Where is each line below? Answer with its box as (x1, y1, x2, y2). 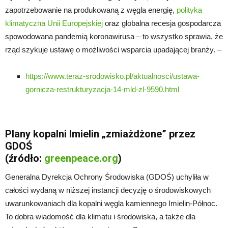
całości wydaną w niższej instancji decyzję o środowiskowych (5, 185, 211, 194)
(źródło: (5, 152, 44, 164)
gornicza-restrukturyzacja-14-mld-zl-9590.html (25, 84, 179, 94)
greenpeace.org (44, 152, 118, 164)
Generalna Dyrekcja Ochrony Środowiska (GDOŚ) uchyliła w (5, 172, 209, 181)
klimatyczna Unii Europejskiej (5, 18, 103, 27)
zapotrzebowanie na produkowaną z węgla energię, (5, 5, 177, 14)
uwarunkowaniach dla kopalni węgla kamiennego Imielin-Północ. (5, 198, 217, 208)
